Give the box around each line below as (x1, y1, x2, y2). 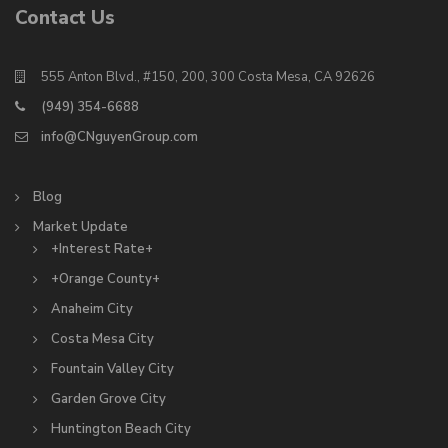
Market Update (33, 217, 128, 236)
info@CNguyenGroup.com (41, 127, 198, 146)
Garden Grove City (51, 389, 166, 408)
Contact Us (15, 4, 115, 31)
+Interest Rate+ (51, 239, 153, 258)
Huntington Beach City (51, 419, 191, 438)
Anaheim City (51, 299, 133, 318)
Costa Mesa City (51, 329, 154, 348)
